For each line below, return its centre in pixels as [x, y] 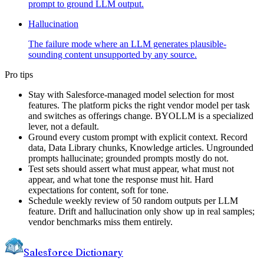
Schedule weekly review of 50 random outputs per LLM [133, 200]
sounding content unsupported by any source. [113, 54]
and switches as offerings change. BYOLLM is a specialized [141, 115]
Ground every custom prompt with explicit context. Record [138, 137]
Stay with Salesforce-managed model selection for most [131, 94]
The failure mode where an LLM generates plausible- [127, 44]
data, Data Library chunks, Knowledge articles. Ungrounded [141, 147]
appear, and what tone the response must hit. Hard [121, 179]
